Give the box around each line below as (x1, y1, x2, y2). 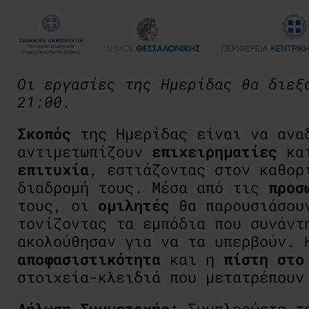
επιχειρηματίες (152, 141, 277, 161)
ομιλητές (98, 195, 170, 215)
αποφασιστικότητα (17, 248, 161, 269)
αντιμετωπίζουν (17, 141, 152, 161)
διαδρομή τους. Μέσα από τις (17, 177, 268, 197)
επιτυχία (17, 159, 89, 179)
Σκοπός (17, 123, 71, 143)
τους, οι (17, 195, 98, 215)
